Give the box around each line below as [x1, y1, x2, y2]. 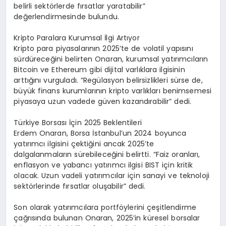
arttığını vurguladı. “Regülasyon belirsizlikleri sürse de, [14, 75, 203, 86]
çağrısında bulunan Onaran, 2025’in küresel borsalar [14, 213, 200, 223]
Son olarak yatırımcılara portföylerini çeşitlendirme [14, 202, 197, 213]
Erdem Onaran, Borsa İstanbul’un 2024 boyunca [14, 128, 187, 139]
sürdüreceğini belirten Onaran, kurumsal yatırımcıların [14, 54, 208, 65]
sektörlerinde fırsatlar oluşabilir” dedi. [14, 181, 146, 192]
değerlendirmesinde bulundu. [14, 12, 120, 22]
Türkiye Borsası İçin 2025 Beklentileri [14, 118, 142, 128]
